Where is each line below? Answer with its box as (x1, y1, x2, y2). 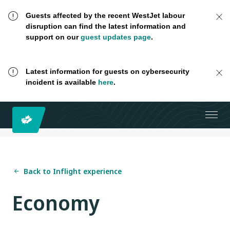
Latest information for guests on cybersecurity (25, 67, 189, 76)
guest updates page (80, 33, 151, 41)
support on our (25, 33, 81, 41)
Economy (12, 188, 100, 217)
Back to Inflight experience (24, 166, 122, 176)
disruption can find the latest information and (25, 22, 186, 30)
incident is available (25, 78, 98, 87)
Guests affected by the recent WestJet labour (25, 11, 185, 20)
